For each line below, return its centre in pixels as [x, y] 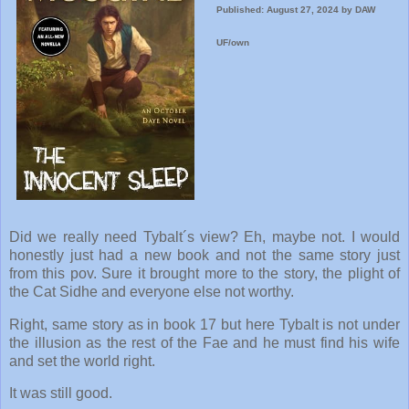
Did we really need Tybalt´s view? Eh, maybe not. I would [204, 236]
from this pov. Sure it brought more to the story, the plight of [204, 273]
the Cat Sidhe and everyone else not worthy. [152, 291]
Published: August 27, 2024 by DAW [295, 10]
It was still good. [61, 393]
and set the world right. [82, 361]
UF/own [232, 42]
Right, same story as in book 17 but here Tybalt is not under [204, 324]
